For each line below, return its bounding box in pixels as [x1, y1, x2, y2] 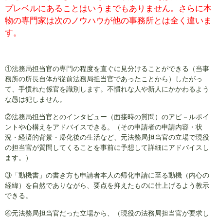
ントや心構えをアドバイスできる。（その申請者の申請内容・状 [5, 123, 202, 131]
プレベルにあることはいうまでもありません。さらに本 [5, 3, 212, 13]
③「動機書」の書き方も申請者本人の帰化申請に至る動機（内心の [5, 171, 209, 179]
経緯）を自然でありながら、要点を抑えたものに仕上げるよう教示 [5, 182, 209, 189]
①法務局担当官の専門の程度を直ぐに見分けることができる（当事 [5, 65, 209, 73]
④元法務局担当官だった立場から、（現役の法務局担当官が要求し [5, 209, 209, 217]
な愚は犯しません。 [5, 95, 66, 103]
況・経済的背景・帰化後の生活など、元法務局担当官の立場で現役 [5, 133, 209, 141]
